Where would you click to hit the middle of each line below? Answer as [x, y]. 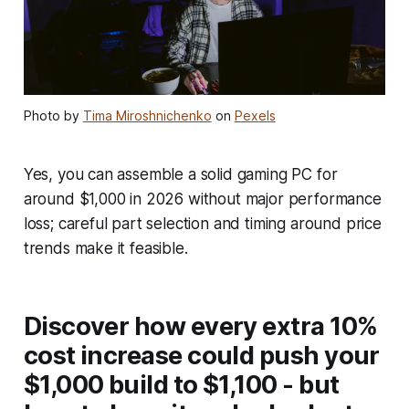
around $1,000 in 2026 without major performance [202, 199]
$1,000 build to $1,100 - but [181, 384]
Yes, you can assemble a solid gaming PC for [180, 174]
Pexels [255, 115]
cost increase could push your [201, 355]
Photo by [53, 115]
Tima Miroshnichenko [147, 115]
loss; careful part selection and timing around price [202, 223]
